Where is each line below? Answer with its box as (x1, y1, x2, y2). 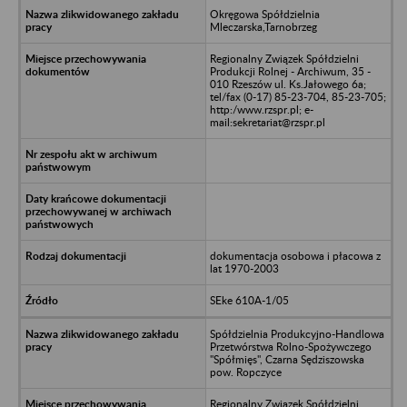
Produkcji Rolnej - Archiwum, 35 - (209, 64, 371, 78)
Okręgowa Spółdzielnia (209, 6, 320, 21)
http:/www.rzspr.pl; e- (209, 102, 313, 116)
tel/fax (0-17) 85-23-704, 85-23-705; (209, 89, 386, 104)
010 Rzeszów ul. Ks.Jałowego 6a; (209, 76, 366, 91)
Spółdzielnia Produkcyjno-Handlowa (209, 326, 384, 341)
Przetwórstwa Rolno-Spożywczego (209, 339, 372, 353)
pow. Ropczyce (209, 364, 282, 379)
